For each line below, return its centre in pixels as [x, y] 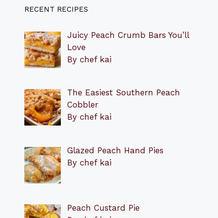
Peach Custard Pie [103, 208]
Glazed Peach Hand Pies [115, 150]
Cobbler [82, 105]
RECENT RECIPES [56, 9]
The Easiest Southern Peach [123, 93]
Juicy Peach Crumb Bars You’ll [128, 35]
